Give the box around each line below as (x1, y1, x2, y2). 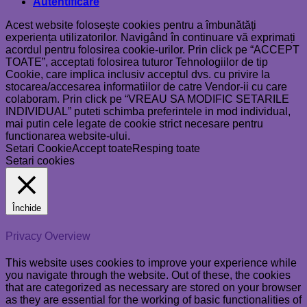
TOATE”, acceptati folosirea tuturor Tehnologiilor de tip (5, 56, 268, 69)
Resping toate (132, 143, 200, 155)
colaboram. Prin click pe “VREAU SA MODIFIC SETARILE (5, 93, 289, 106)
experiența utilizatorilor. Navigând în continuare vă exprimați (5, 32, 295, 44)
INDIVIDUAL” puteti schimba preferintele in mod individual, (5, 106, 291, 118)
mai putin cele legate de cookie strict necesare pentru (5, 118, 263, 130)
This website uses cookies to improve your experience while (5, 256, 297, 269)
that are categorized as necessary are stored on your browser (5, 281, 301, 293)
